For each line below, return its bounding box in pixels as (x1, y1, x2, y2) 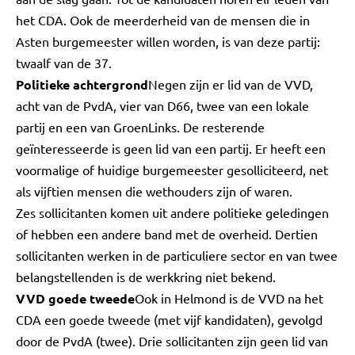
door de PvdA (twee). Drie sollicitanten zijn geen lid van (16, 333, 328, 349)
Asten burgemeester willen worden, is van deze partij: (16, 33, 320, 49)
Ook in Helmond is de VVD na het (135, 290, 323, 306)
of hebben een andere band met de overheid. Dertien (16, 226, 318, 242)
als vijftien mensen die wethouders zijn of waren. (16, 183, 292, 199)
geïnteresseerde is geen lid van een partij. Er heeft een (16, 140, 326, 156)
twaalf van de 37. (16, 55, 112, 71)
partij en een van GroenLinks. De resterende (16, 119, 265, 135)
